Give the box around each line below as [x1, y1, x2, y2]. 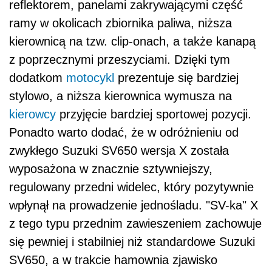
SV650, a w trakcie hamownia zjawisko [9, 253, 217, 267]
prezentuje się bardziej [114, 70, 239, 84]
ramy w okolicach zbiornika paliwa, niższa [9, 16, 232, 30]
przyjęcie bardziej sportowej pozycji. [56, 107, 251, 121]
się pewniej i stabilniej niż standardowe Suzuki [9, 234, 255, 248]
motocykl [66, 70, 114, 84]
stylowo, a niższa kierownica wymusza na [9, 89, 232, 103]
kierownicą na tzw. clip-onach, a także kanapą [9, 34, 256, 48]
